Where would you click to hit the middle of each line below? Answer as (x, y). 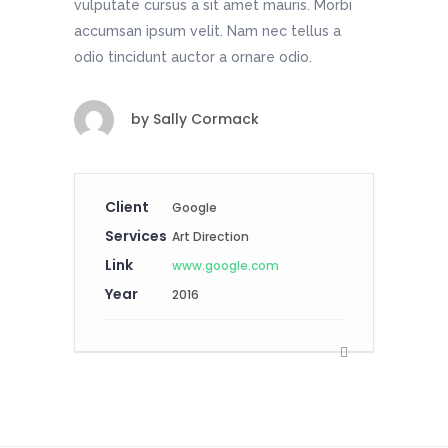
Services (136, 236)
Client (127, 207)
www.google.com (225, 266)
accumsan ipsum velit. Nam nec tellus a (207, 31)
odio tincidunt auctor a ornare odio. (193, 57)
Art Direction (210, 237)
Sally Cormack (204, 119)
